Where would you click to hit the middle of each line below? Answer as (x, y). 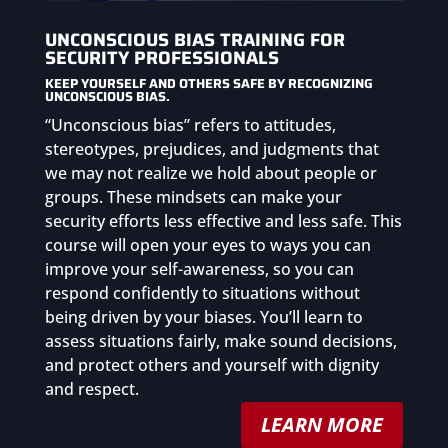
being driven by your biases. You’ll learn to (203, 317)
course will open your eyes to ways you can (207, 245)
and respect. (91, 389)
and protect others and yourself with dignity (211, 365)
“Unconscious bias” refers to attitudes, (190, 125)
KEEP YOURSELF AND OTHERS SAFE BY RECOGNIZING (208, 84)
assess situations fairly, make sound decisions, (220, 341)
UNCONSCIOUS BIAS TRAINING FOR (194, 40)
